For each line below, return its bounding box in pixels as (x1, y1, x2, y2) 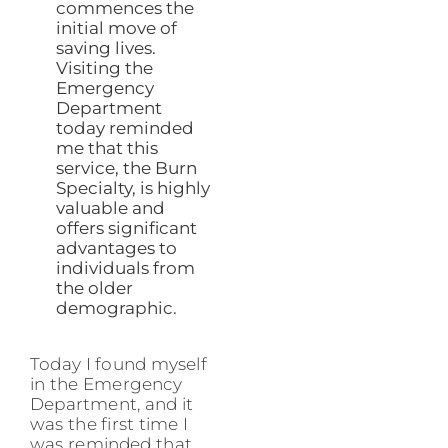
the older (55, 278, 133, 299)
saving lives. (55, 38, 156, 59)
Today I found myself (30, 353, 207, 374)
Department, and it (30, 393, 194, 414)
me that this (55, 138, 158, 159)
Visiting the (55, 58, 153, 79)
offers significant (55, 218, 197, 239)
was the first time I (30, 413, 189, 434)
